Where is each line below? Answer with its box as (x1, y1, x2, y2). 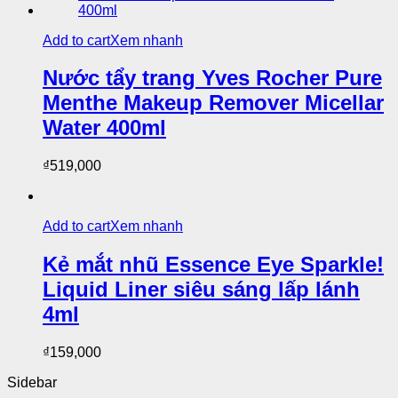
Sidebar (7, 375, 57, 391)
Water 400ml (43, 115, 166, 140)
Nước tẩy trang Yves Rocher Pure (43, 66, 382, 91)
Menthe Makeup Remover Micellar (43, 91, 384, 115)
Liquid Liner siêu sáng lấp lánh (43, 277, 360, 302)
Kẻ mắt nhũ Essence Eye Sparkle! (43, 252, 384, 277)
